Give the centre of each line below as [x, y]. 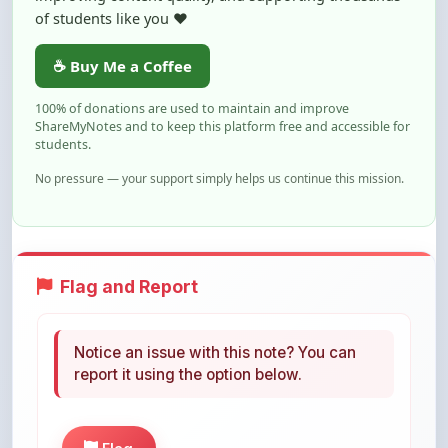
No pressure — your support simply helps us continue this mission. [219, 178]
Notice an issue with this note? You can [215, 352]
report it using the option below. [188, 374]
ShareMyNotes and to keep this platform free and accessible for [222, 126]
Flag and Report [129, 286]
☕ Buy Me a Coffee [122, 66]
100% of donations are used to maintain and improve [192, 108]
